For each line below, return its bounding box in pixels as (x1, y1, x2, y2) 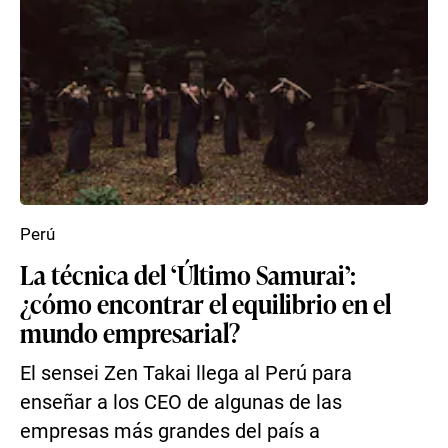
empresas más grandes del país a (20, 420, 320, 443)
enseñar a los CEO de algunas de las (20, 391, 342, 414)
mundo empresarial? (20, 314, 240, 350)
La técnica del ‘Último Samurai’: (20, 256, 356, 292)
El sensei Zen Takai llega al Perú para (20, 362, 352, 385)
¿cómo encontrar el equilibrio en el (20, 285, 391, 321)
